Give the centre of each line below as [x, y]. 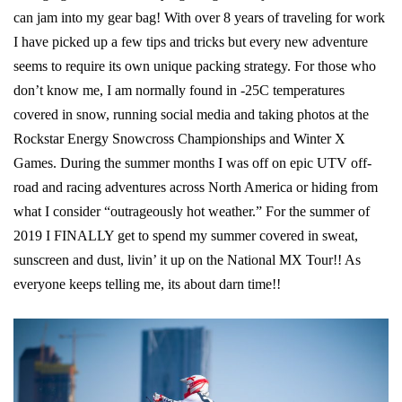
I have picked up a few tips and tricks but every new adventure [191, 41]
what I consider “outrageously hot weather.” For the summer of [192, 211]
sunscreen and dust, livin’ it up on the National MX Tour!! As [187, 259]
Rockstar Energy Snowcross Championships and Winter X [179, 138]
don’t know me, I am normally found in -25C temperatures [179, 90]
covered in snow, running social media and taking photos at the [191, 114]
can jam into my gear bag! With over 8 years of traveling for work [199, 17]
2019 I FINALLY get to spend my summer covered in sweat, [186, 235]
